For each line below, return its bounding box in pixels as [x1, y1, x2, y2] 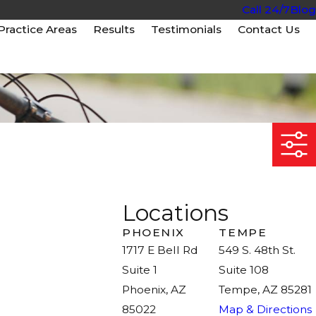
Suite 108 [219, 262, 269, 276]
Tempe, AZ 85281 [219, 282, 312, 296]
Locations [121, 199, 229, 226]
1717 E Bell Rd [121, 243, 198, 257]
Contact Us [238, 23, 300, 36]
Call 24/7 [242, 3, 290, 16]
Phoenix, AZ [121, 282, 186, 296]
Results [93, 23, 135, 36]
